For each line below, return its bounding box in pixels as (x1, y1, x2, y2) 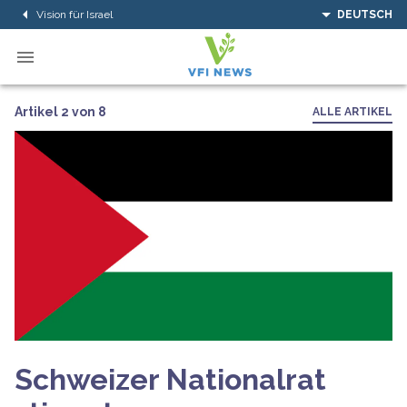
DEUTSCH (337, 8, 392, 21)
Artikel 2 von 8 (15, 104, 106, 119)
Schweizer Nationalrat (15, 362, 326, 396)
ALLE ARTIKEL (313, 105, 392, 118)
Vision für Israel (36, 7, 113, 21)
